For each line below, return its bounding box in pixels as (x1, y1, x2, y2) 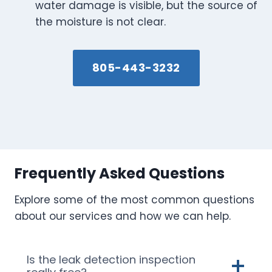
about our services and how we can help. (15, 209, 231, 224)
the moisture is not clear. (35, 15, 166, 30)
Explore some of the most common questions (15, 192, 254, 208)
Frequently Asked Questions (15, 163, 225, 184)
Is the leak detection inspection (27, 252, 195, 268)
